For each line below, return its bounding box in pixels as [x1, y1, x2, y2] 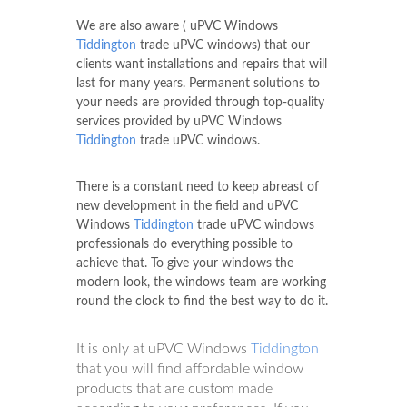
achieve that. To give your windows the [76, 256, 293, 270]
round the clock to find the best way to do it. [76, 294, 328, 308]
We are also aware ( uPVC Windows [76, 19, 278, 33]
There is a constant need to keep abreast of [76, 180, 319, 194]
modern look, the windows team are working [76, 275, 326, 289]
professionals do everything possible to [76, 237, 293, 251]
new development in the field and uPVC [76, 199, 298, 213]
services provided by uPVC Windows [76, 114, 282, 128]
